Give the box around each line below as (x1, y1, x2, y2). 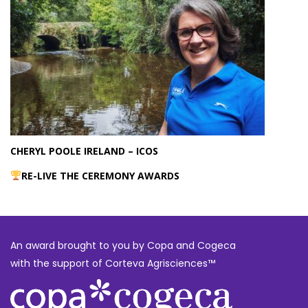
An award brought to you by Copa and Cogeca (10, 238, 236, 252)
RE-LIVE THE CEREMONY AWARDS (21, 168, 179, 182)
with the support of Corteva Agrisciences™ (10, 256, 215, 270)
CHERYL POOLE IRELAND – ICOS (10, 144, 158, 157)
